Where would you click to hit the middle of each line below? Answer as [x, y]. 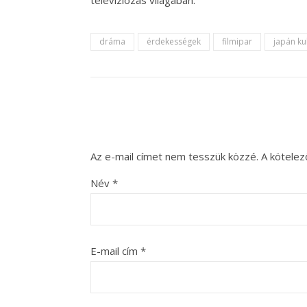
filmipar [237, 42]
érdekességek [174, 42]
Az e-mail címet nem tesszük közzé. [174, 157]
